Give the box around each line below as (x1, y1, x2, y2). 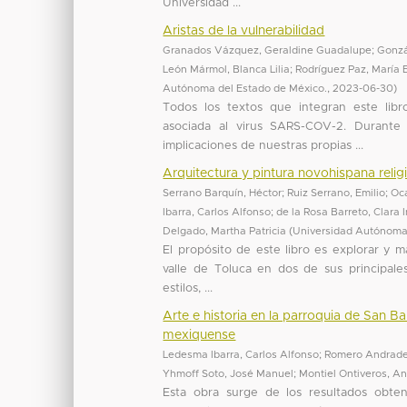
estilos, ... (163, 282, 213, 294)
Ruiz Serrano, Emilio (287, 187, 386, 198)
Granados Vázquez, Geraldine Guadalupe (163, 45, 372, 55)
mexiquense (163, 328, 236, 342)
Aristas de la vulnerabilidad (163, 24, 325, 37)
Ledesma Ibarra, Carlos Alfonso (163, 349, 320, 360)
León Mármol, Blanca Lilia (163, 64, 291, 74)
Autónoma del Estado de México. (163, 83, 328, 94)
